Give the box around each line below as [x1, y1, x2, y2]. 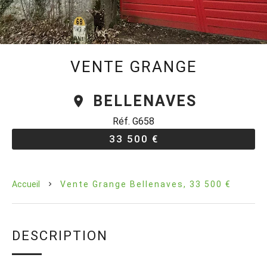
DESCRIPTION [12, 228, 108, 243]
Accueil [12, 179, 40, 189]
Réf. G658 [113, 116, 154, 127]
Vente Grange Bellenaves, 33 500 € [60, 179, 231, 189]
